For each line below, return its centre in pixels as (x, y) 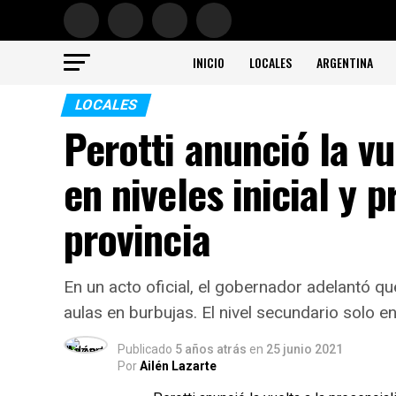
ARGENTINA (345, 62)
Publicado (145, 349)
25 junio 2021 (305, 349)
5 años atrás (211, 349)
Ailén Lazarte (178, 366)
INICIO (209, 62)
